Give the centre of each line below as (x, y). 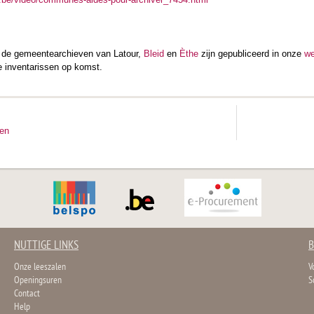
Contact (27, 294)
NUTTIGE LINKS (46, 246)
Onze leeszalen (40, 268)
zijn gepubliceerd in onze (251, 53)
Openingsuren (38, 281)
